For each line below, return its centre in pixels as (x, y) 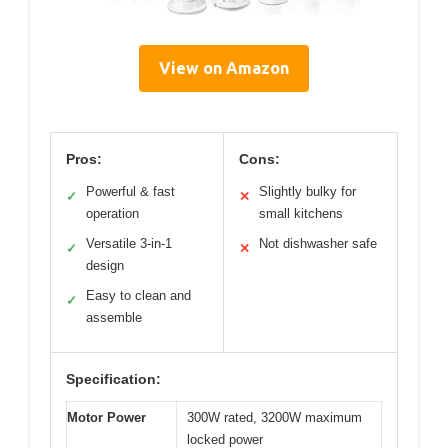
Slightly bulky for (307, 191)
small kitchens (301, 213)
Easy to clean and (138, 295)
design (105, 265)
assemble (114, 317)
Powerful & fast (130, 191)
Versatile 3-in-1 (129, 243)
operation (112, 213)
